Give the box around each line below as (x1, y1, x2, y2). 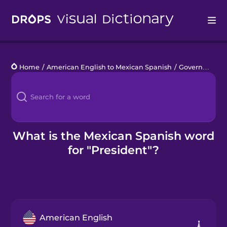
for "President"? (68, 142, 159, 157)
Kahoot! (11, 121, 40, 129)
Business (11, 146, 45, 155)
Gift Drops (11, 171, 48, 180)
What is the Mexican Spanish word (13, 128, 214, 143)
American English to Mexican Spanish (47, 63, 172, 71)
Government (179, 63, 203, 71)
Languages (11, 70, 52, 79)
